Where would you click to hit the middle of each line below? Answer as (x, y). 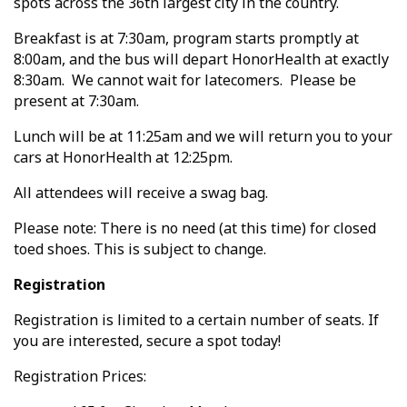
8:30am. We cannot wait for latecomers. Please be (185, 80)
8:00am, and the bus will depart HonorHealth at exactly (201, 60)
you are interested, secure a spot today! (149, 341)
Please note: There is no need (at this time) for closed (195, 228)
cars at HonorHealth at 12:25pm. (123, 158)
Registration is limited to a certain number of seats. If (196, 320)
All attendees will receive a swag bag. (141, 193)
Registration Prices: (80, 377)
